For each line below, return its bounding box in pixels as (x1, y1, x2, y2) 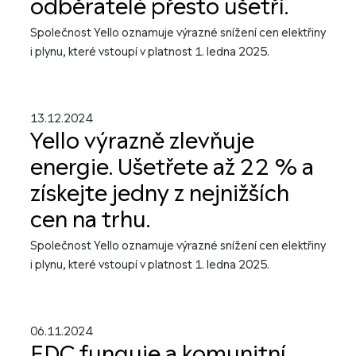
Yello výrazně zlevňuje (30, 126, 254, 157)
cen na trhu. (30, 205, 150, 235)
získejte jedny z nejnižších (30, 179, 289, 209)
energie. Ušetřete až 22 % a (30, 153, 314, 183)
